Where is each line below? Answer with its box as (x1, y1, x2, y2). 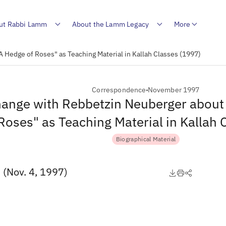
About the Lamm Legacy (72, 19, 149, 29)
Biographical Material (116, 135, 176, 143)
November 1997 (147, 85, 200, 94)
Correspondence (92, 85, 146, 94)
